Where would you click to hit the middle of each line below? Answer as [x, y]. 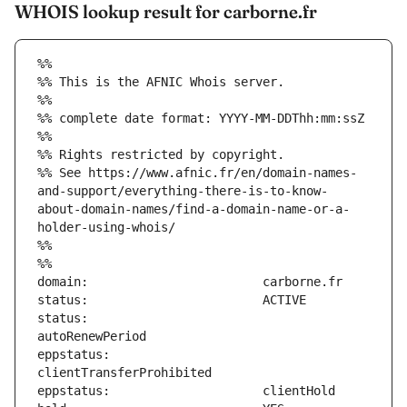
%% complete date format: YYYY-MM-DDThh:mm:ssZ [201, 119]
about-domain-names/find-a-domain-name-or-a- [194, 209]
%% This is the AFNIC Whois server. [161, 82]
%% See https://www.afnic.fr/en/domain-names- [197, 173]
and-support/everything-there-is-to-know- [183, 191]
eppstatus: [74, 355]
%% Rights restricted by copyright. [161, 155]
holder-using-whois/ [106, 228]
